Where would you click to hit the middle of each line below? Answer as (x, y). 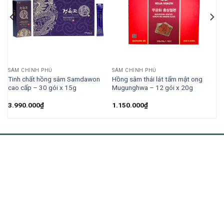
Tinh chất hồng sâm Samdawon (54, 79)
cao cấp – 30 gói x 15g (42, 87)
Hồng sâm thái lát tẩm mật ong (157, 79)
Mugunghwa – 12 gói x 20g (152, 87)
